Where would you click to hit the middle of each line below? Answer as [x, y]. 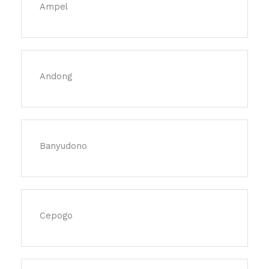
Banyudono [63, 146]
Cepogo [56, 216]
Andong [56, 77]
